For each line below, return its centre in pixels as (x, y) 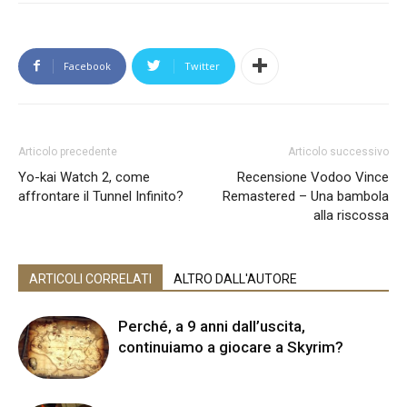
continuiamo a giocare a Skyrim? (231, 347)
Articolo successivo (338, 151)
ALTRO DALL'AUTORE (235, 278)
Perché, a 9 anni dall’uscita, (212, 326)
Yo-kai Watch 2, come (84, 177)
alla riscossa (351, 215)
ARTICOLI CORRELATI (90, 278)
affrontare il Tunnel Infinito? (101, 196)
